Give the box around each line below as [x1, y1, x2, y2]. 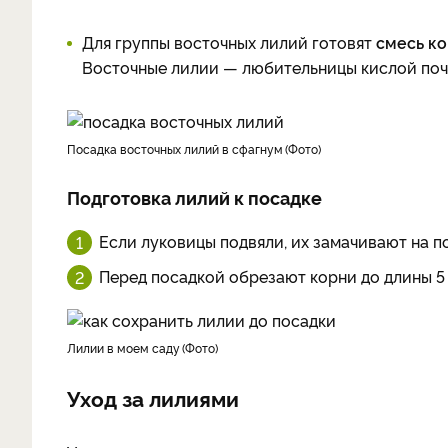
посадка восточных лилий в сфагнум [76, 140, 283, 157]
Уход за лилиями [67, 383, 239, 412]
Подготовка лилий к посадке [67, 185, 322, 209]
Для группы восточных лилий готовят [82, 31, 376, 53]
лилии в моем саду [76, 339, 180, 356]
